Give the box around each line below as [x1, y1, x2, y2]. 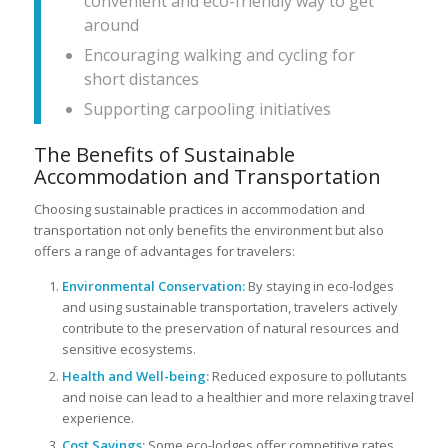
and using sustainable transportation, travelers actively [61, 298, 398, 317]
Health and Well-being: [61, 367, 209, 386]
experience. [61, 409, 134, 428]
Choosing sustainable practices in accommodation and [33, 200, 365, 219]
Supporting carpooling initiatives [83, 98, 331, 121]
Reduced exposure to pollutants [208, 367, 407, 386]
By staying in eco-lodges [244, 277, 394, 296]
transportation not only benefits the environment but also [33, 221, 384, 240]
